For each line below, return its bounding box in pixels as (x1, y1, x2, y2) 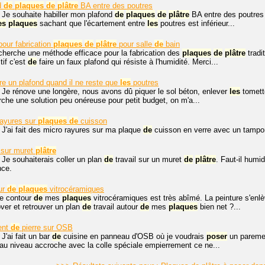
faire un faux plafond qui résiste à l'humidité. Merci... (37, 57, 218, 66)
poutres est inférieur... (158, 19, 235, 28)
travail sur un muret (113, 155, 184, 164)
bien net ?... (198, 202, 241, 211)
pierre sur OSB (20, 223, 73, 232)
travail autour (91, 202, 140, 211)
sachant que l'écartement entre (37, 19, 147, 28)
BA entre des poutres (78, 1, 153, 10)
